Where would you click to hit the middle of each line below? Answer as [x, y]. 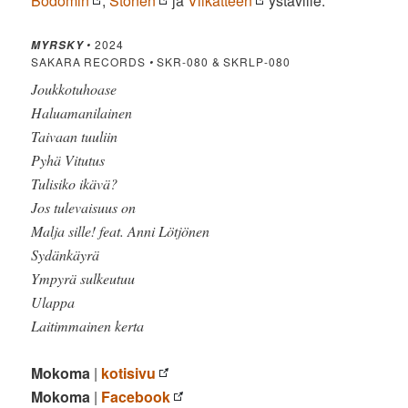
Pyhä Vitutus [68, 159]
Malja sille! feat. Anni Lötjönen [121, 230]
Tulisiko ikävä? [75, 183]
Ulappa [53, 301]
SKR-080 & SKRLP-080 [222, 61]
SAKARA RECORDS [90, 61]
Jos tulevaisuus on [84, 207]
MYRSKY [57, 45]
